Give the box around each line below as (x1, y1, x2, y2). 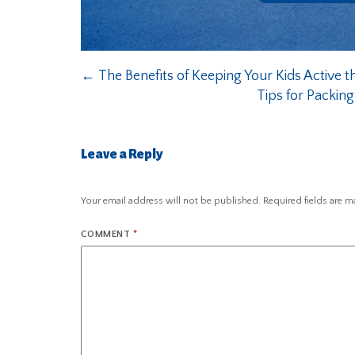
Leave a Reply (81, 147, 162, 162)
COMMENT (81, 228, 133, 239)
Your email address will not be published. (81, 195, 261, 206)
